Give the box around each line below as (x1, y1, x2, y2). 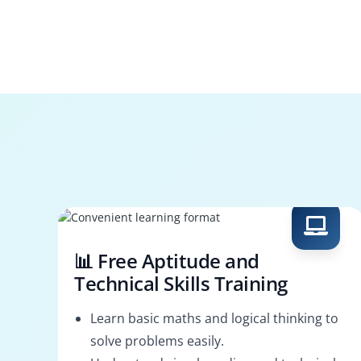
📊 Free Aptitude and (74, 247, 259, 274)
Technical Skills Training (74, 269, 288, 297)
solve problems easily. (90, 331, 224, 350)
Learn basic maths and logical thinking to (90, 309, 338, 327)
